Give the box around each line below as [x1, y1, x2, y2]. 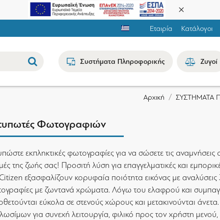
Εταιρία [150, 24, 172, 33]
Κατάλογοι [181, 24, 213, 33]
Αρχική [143, 93, 165, 102]
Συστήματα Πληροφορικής [80, 57, 165, 66]
